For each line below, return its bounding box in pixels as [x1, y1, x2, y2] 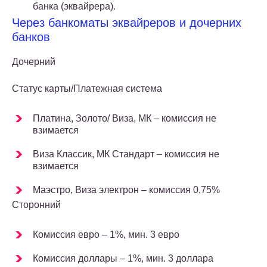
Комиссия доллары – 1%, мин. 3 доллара [33, 253, 213, 264]
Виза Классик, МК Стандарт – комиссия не [33, 149, 219, 160]
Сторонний [12, 200, 61, 210]
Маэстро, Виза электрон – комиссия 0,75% [33, 185, 220, 195]
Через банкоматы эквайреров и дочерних [12, 16, 241, 30]
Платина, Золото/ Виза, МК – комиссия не [33, 113, 216, 124]
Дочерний [12, 57, 55, 67]
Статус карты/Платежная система [12, 83, 162, 94]
